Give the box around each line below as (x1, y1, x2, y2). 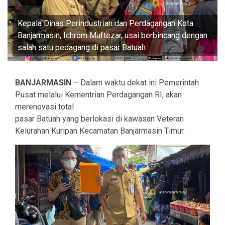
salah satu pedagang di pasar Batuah (18, 43, 146, 53)
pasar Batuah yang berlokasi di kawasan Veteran (15, 114, 184, 124)
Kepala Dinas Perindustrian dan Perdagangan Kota (18, 19, 193, 29)
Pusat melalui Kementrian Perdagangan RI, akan (15, 90, 182, 100)
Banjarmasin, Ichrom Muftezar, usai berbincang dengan (18, 31, 207, 41)
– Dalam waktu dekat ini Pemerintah (71, 78, 199, 88)
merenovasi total (15, 102, 74, 112)
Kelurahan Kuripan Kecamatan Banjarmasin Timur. (15, 126, 185, 136)
